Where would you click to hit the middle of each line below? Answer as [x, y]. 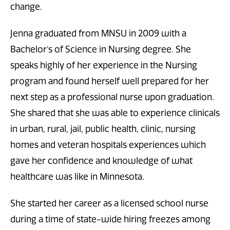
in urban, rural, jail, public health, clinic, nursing [103, 129]
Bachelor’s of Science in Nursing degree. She [101, 49]
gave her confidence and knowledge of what [101, 161]
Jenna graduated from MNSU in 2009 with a [98, 33]
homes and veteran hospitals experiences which [108, 145]
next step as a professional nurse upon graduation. [112, 97]
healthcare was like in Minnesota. [77, 177]
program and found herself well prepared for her [110, 81]
